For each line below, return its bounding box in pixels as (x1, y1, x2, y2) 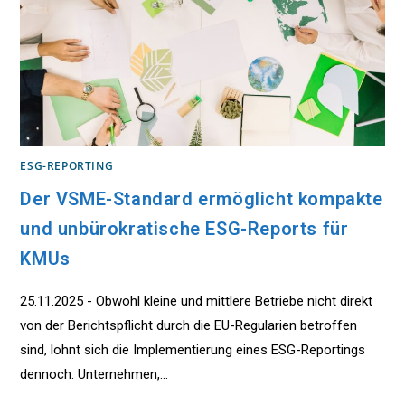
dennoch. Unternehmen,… (20, 365, 169, 382)
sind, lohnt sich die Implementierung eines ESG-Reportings (20, 341, 366, 358)
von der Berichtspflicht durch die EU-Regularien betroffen (20, 316, 358, 334)
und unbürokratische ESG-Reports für (20, 217, 349, 240)
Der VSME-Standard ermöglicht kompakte (20, 187, 383, 210)
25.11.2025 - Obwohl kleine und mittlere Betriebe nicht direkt (20, 292, 373, 309)
